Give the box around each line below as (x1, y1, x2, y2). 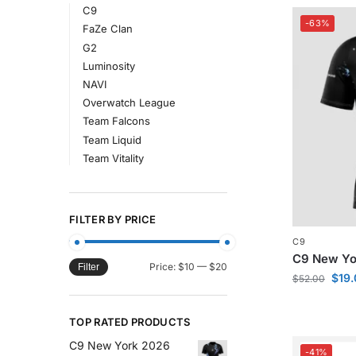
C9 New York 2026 (69, 338, 170, 352)
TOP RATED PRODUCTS (69, 315, 191, 329)
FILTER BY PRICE (69, 212, 157, 226)
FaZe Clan (82, 22, 133, 36)
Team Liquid (82, 133, 141, 146)
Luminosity (82, 59, 135, 72)
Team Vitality (82, 151, 144, 164)
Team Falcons (82, 114, 150, 128)
